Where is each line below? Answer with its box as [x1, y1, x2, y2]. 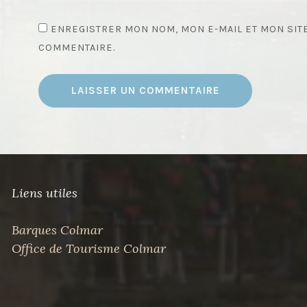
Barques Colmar [11, 222, 103, 238]
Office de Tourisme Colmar [11, 241, 166, 257]
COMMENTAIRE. [38, 41, 115, 53]
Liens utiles [11, 184, 77, 201]
